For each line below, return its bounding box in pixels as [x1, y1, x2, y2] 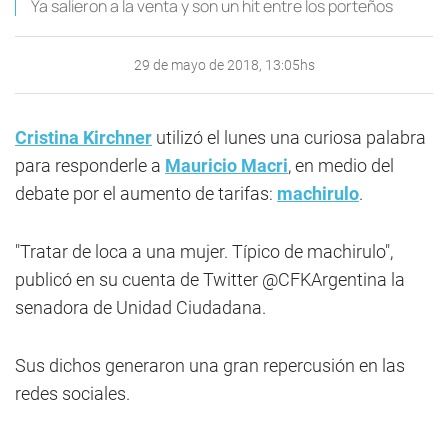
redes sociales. [15, 383, 130, 404]
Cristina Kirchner [15, 127, 152, 148]
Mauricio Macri [165, 155, 288, 176]
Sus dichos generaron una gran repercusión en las [15, 355, 405, 376]
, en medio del [288, 155, 394, 176]
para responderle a [15, 155, 165, 176]
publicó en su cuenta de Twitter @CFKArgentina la [15, 269, 405, 290]
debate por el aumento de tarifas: [15, 183, 277, 204]
